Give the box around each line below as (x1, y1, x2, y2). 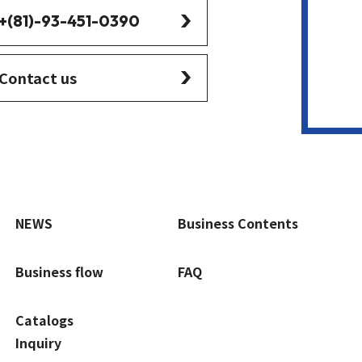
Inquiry (15, 332, 61, 352)
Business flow (15, 261, 103, 281)
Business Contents (177, 213, 298, 233)
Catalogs (15, 309, 74, 330)
